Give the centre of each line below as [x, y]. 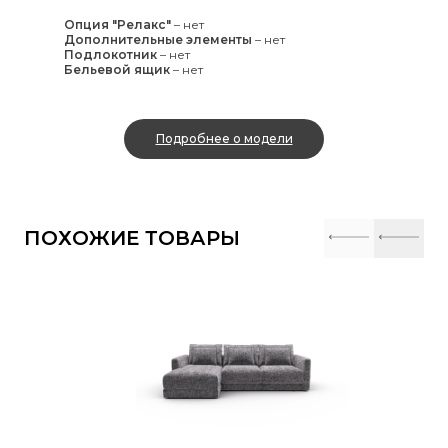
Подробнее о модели [224, 139]
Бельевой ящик [117, 69]
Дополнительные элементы [158, 39]
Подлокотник [110, 54]
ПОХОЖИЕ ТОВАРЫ [132, 238]
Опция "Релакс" [117, 24]
